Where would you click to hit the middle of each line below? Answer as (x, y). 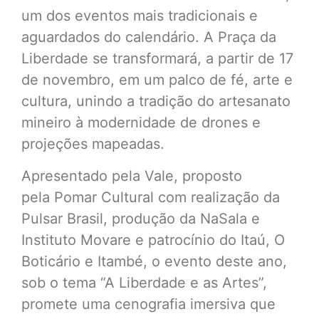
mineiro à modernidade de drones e (141, 123)
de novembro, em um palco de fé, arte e (157, 80)
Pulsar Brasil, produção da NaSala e (141, 218)
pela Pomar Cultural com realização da (151, 197)
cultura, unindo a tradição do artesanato (156, 101)
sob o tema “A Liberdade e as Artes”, (144, 282)
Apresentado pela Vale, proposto (132, 176)
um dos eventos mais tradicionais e (140, 16)
